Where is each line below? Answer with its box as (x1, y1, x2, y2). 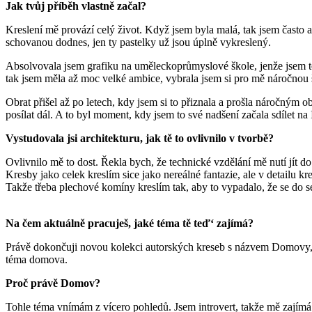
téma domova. (6, 253, 68, 265)
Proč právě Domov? (6, 276, 100, 289)
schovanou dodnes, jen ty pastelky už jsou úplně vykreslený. (6, 36, 271, 48)
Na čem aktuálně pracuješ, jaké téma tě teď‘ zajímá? (6, 217, 253, 229)
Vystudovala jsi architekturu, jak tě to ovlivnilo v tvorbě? (6, 132, 274, 144)
